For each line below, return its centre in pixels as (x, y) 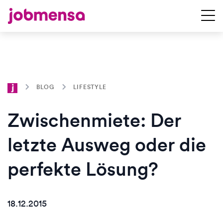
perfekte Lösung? (83, 169)
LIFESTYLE (90, 87)
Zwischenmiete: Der (94, 120)
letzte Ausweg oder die (107, 145)
